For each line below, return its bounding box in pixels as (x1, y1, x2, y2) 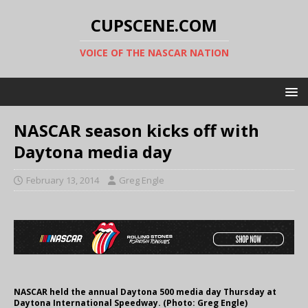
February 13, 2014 (26, 174, 99, 186)
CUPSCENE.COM (91, 14, 217, 36)
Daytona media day (14, 140, 172, 163)
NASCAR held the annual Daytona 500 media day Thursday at (14, 286, 276, 298)
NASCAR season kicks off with (14, 119, 259, 142)
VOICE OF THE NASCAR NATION (79, 46, 229, 59)
